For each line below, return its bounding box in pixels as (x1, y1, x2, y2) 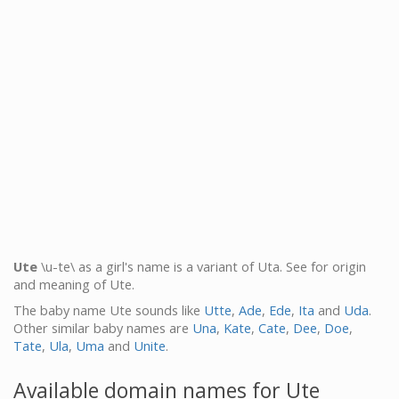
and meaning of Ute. (13, 275, 134, 293)
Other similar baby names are (13, 319, 192, 337)
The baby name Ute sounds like (13, 301, 204, 319)
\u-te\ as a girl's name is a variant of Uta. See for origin (37, 257, 366, 275)
